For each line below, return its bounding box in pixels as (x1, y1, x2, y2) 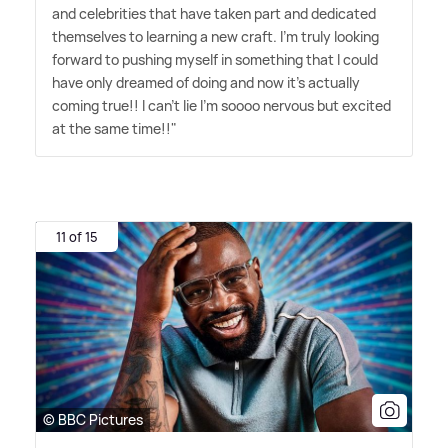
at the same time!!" (52, 119, 177, 139)
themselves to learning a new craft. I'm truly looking (52, 27, 379, 47)
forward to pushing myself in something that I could (52, 50, 378, 70)
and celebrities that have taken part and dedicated (52, 4, 376, 24)
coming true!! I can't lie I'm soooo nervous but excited (52, 96, 391, 116)
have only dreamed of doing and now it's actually (52, 73, 360, 93)
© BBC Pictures (43, 409, 143, 429)
